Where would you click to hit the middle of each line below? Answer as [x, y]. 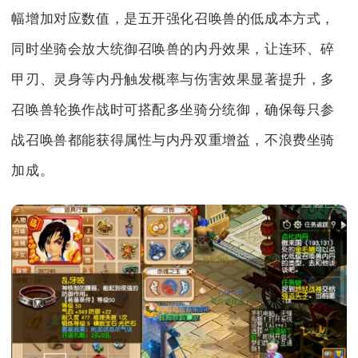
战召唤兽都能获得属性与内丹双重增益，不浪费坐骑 [173, 140]
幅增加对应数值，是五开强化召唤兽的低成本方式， [173, 18]
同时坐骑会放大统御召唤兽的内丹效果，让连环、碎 [173, 49]
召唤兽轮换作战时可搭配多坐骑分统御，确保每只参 [173, 109]
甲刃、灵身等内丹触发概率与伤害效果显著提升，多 [173, 79]
